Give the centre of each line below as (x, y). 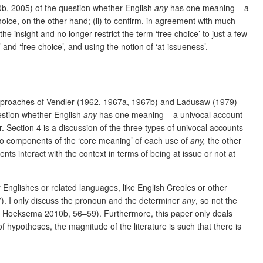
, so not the (216, 200)
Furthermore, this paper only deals (168, 213)
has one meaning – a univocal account (170, 114)
